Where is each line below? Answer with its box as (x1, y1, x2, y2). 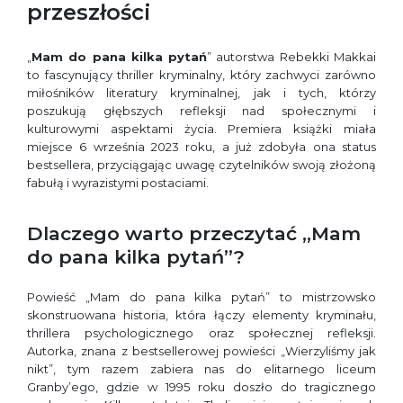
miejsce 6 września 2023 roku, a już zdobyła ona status (27, 139, 376, 154)
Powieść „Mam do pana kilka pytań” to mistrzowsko (27, 289, 376, 304)
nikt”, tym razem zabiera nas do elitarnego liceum (27, 361, 376, 376)
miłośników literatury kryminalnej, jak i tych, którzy (27, 85, 376, 100)
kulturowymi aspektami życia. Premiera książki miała (27, 121, 376, 136)
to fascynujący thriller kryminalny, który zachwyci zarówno (27, 67, 376, 82)
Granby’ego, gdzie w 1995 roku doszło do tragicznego (27, 379, 376, 394)
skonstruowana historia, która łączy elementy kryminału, (27, 307, 376, 322)
